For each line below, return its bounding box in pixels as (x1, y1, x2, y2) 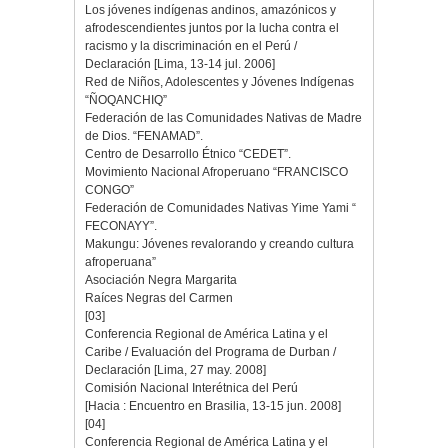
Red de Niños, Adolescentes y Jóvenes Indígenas (85, 75, 354, 90)
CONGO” (85, 183, 134, 198)
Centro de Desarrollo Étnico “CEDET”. (85, 147, 291, 162)
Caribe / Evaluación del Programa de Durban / (85, 345, 336, 360)
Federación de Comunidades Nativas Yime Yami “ (85, 201, 356, 216)
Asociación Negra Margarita (85, 273, 237, 288)
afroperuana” (85, 255, 156, 270)
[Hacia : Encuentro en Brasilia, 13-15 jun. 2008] (85, 399, 341, 414)
